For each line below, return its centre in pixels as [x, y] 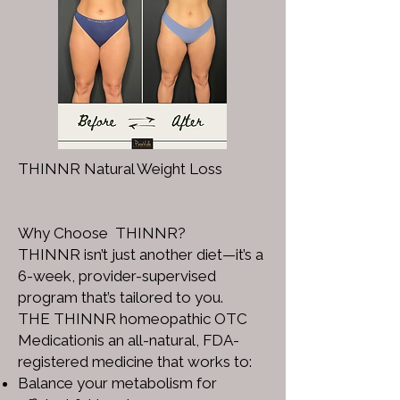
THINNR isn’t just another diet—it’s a [141, 254]
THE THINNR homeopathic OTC [133, 319]
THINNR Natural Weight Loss [120, 169]
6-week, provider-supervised [117, 276]
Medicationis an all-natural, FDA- [129, 340]
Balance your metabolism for [117, 383]
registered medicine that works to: [135, 362]
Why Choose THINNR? [102, 233]
